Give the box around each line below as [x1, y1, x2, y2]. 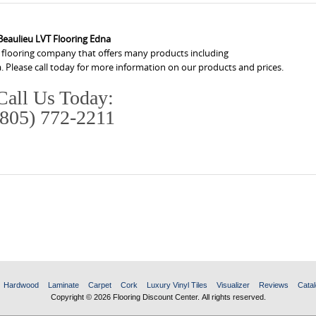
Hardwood [3, 281, 39, 290]
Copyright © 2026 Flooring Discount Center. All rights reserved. [50, 293, 266, 302]
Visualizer [216, 281, 250, 290]
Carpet [87, 281, 111, 290]
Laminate [47, 281, 79, 290]
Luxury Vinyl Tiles [146, 281, 207, 290]
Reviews [258, 281, 288, 290]
